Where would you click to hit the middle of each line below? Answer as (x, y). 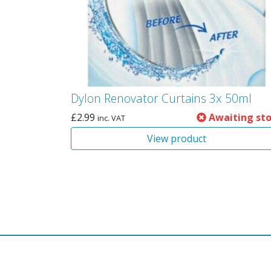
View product (176, 139)
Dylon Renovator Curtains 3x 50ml (161, 98)
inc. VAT (111, 118)
